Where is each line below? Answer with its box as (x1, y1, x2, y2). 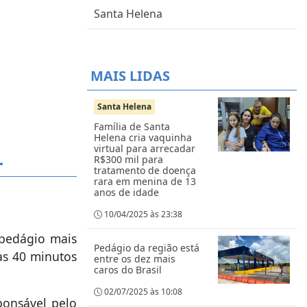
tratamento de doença (94, 164, 196, 177)
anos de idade (94, 186, 159, 199)
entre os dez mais (94, 252, 175, 265)
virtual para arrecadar (94, 142, 195, 155)
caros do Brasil (94, 263, 162, 276)
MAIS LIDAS (90, 66, 170, 85)
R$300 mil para (94, 153, 163, 166)
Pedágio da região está (94, 241, 199, 254)
